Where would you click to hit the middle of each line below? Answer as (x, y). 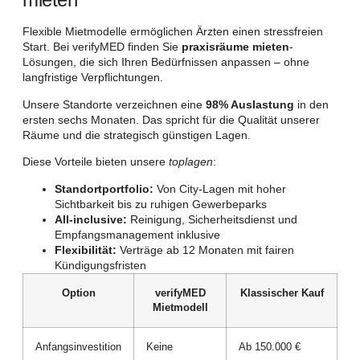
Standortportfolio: (104, 188)
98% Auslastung (250, 104)
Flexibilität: (86, 250)
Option (78, 293)
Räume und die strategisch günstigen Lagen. (137, 135)
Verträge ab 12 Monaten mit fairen (205, 250)
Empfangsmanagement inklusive (137, 234)
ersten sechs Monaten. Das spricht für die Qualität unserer (171, 119)
